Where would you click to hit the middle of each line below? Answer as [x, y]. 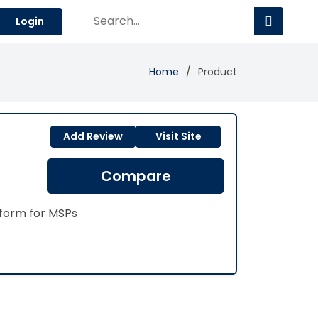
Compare [136, 176]
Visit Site [178, 136]
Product [218, 72]
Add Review [93, 136]
